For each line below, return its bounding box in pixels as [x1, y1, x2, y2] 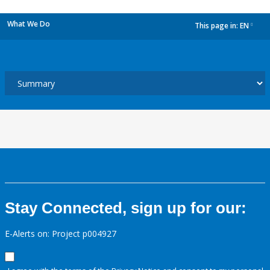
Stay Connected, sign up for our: [5, 199, 246, 217]
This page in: [195, 20, 240, 31]
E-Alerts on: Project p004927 [5, 228, 116, 239]
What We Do [7, 19, 50, 29]
